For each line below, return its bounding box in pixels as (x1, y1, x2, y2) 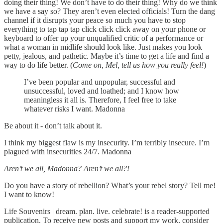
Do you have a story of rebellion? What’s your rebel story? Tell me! (4, 181, 216, 190)
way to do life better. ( (4, 60, 73, 69)
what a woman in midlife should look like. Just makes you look (4, 42, 202, 51)
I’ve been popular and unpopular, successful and (24, 77, 175, 86)
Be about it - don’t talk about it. (4, 121, 104, 130)
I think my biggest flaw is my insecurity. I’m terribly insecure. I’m (4, 138, 210, 147)
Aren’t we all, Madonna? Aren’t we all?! (4, 164, 129, 173)
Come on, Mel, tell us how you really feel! (73, 60, 204, 69)
